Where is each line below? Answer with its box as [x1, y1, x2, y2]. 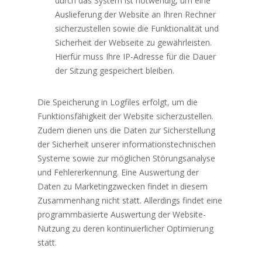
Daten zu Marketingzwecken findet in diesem [37, 181, 208, 192]
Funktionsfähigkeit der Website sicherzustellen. [37, 111, 214, 122]
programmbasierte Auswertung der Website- [37, 209, 206, 220]
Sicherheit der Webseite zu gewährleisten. [55, 37, 212, 49]
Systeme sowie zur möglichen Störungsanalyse [37, 153, 216, 164]
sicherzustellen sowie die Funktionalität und [55, 23, 219, 35]
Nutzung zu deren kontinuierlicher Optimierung [37, 223, 214, 235]
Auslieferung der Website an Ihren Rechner [55, 9, 216, 20]
